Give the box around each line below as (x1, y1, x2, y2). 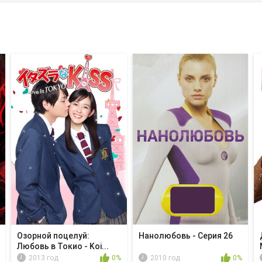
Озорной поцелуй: (17, 231, 89, 241)
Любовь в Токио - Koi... (17, 242, 109, 251)
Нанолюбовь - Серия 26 (138, 231, 233, 241)
